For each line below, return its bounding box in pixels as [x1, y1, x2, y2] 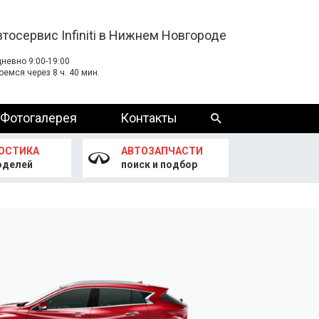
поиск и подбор [120, 159, 197, 170]
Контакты [120, 110, 177, 125]
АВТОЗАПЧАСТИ [120, 145, 203, 157]
